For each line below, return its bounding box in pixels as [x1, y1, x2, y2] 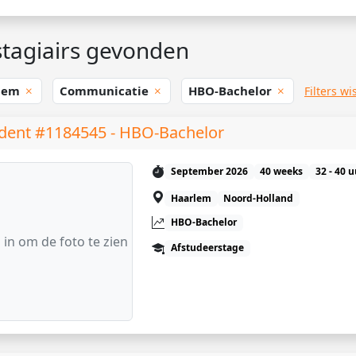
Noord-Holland [223, 192, 294, 206]
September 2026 [170, 164, 248, 179]
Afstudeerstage [170, 241, 244, 255]
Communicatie [60, 83, 152, 99]
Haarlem [170, 192, 211, 206]
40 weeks [260, 164, 304, 179]
